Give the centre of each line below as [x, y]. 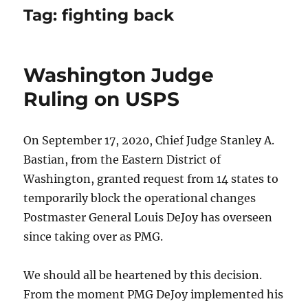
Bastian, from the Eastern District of [122, 159]
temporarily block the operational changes [140, 198]
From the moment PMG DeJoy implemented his [154, 294]
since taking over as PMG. [95, 236]
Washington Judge [119, 75]
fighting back [118, 15]
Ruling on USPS [102, 99]
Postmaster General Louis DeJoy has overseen [148, 217]
